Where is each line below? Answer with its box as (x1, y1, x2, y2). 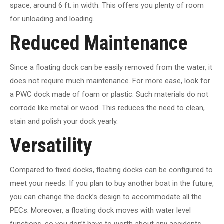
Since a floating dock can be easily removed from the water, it (10, 62, 212, 72)
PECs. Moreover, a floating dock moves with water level (10, 205, 191, 215)
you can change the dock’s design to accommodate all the (10, 192, 202, 201)
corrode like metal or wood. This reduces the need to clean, (10, 103, 205, 112)
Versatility (10, 133, 92, 157)
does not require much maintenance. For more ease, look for (10, 76, 210, 85)
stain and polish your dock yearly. (10, 116, 118, 126)
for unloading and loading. (10, 14, 94, 23)
